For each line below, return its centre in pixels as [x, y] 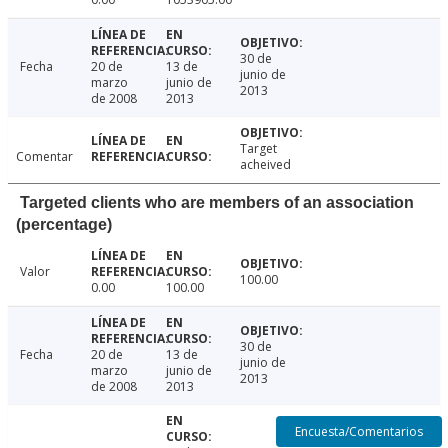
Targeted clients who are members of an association [217, 203]
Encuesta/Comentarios [359, 431]
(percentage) [64, 225]
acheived [266, 165]
